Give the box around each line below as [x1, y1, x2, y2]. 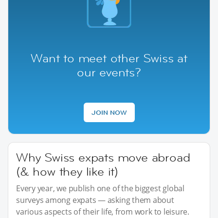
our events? [77, 64, 141, 80]
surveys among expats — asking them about [16, 194, 174, 205]
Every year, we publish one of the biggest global [16, 182, 184, 194]
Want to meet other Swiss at [31, 50, 187, 66]
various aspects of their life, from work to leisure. [16, 206, 190, 217]
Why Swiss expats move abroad [16, 149, 190, 165]
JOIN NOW [91, 108, 127, 117]
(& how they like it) [16, 163, 119, 179]
